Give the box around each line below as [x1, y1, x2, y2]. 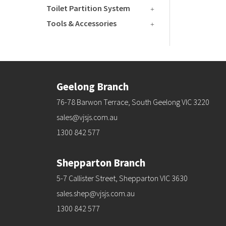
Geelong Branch [56, 80, 129, 93]
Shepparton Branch [56, 156, 145, 169]
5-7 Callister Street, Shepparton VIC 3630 [56, 173, 188, 183]
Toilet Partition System [46, 3, 130, 13]
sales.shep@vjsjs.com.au [56, 188, 135, 198]
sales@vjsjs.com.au [56, 112, 118, 122]
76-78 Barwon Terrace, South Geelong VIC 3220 [56, 97, 209, 107]
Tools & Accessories [46, 18, 117, 28]
